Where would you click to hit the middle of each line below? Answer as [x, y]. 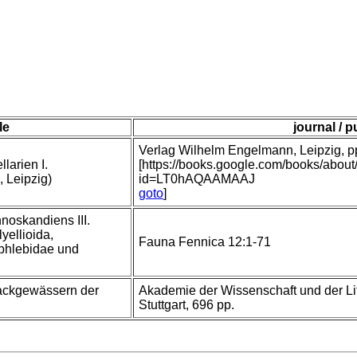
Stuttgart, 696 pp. [186, 305]
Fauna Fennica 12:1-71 [205, 242]
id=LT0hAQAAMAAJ [197, 179]
